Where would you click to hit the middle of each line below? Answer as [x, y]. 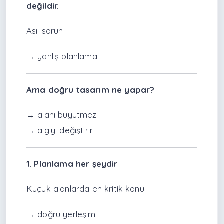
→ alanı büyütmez [62, 114]
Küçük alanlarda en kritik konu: [86, 189]
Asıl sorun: [46, 31]
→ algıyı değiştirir [60, 130]
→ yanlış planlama [62, 56]
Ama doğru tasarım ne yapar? [91, 89]
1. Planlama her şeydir [72, 164]
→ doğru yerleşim [61, 214]
